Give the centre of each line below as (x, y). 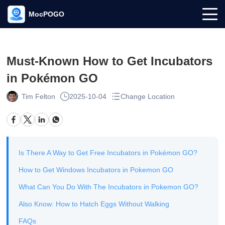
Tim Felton (38, 96)
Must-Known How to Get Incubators (110, 61)
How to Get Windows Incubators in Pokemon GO (96, 170)
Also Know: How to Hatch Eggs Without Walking (94, 204)
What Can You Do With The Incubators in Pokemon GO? (109, 187)
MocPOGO (46, 14)
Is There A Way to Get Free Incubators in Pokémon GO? (108, 153)
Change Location (147, 96)
